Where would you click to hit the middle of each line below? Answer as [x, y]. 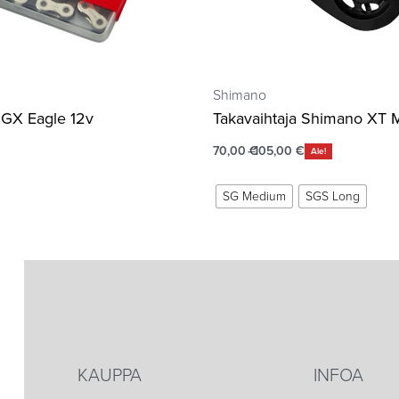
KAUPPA [110, 375]
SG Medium [254, 196]
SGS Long [333, 196]
